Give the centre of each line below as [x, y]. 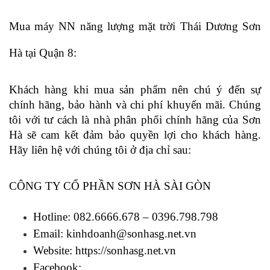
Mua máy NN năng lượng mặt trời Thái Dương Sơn [135, 26]
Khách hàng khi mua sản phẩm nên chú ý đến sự [135, 89]
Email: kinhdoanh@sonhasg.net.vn [115, 234]
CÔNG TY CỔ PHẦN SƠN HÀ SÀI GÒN [110, 186]
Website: [54, 251]
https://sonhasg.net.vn [126, 251]
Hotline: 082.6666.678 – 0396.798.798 [126, 217]
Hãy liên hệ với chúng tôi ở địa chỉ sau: [102, 149]
